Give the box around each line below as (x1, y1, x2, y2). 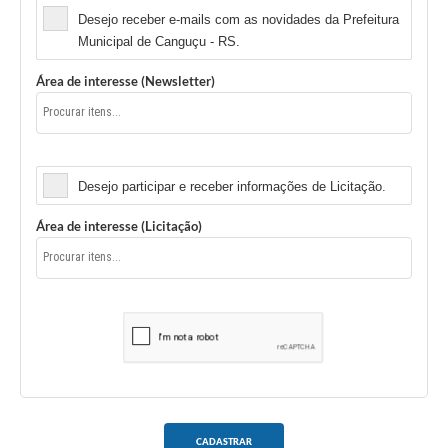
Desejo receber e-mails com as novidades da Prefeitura (78, 12, 399, 28)
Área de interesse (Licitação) (36, 218, 202, 235)
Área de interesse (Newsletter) (36, 73, 215, 90)
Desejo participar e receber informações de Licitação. (78, 179, 386, 195)
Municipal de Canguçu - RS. (78, 34, 240, 50)
